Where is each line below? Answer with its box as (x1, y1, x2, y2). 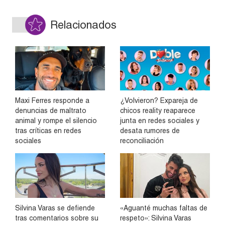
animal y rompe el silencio (15, 117, 97, 125)
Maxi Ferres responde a (15, 96, 89, 105)
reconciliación (120, 137, 164, 145)
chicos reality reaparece (120, 106, 195, 115)
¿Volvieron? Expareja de (120, 96, 198, 105)
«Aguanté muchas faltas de (120, 203, 207, 212)
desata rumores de (120, 127, 180, 135)
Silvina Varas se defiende (15, 203, 95, 212)
